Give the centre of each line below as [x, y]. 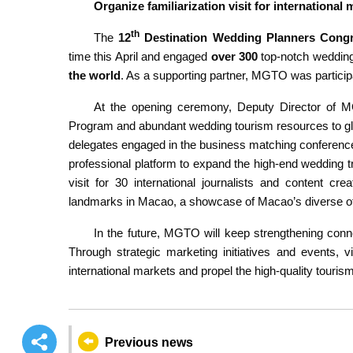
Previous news [149, 342]
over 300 [234, 56]
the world [95, 75]
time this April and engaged [140, 56]
